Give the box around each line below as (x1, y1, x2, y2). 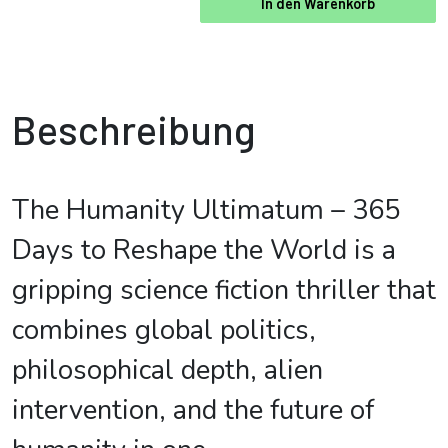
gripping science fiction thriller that (12, 272, 436, 309)
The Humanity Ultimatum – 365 (12, 192, 400, 229)
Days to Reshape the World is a (12, 232, 396, 269)
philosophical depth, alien (12, 352, 323, 389)
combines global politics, (12, 312, 316, 349)
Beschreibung (12, 105, 256, 153)
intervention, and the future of (12, 392, 374, 429)
